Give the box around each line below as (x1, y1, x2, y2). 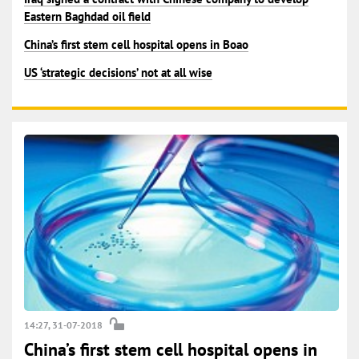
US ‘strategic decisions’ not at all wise (24, 65, 212, 80)
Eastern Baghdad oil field (24, 9, 151, 24)
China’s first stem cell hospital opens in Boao (24, 37, 248, 52)
